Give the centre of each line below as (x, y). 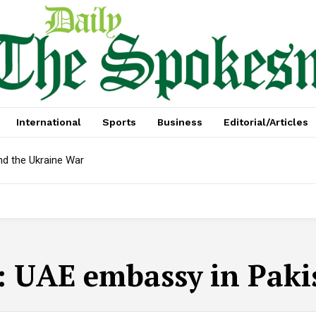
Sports (119, 122)
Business (180, 122)
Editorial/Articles (266, 122)
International (48, 122)
